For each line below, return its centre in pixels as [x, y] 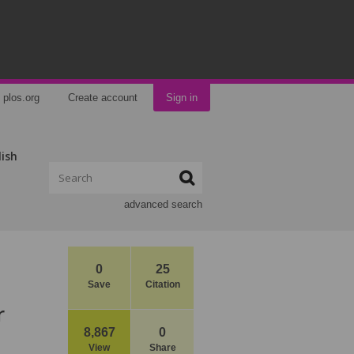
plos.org [21, 98]
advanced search [163, 204]
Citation [162, 284]
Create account [103, 98]
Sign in [182, 98]
